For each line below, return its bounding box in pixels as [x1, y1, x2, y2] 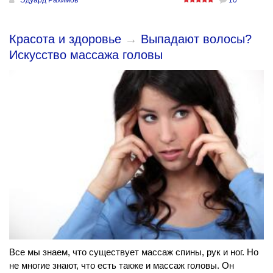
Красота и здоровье [9, 32, 121, 46]
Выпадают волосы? [141, 32, 252, 46]
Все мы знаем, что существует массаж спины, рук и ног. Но [9, 247, 258, 258]
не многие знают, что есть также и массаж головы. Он [9, 260, 234, 271]
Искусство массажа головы [9, 48, 163, 62]
